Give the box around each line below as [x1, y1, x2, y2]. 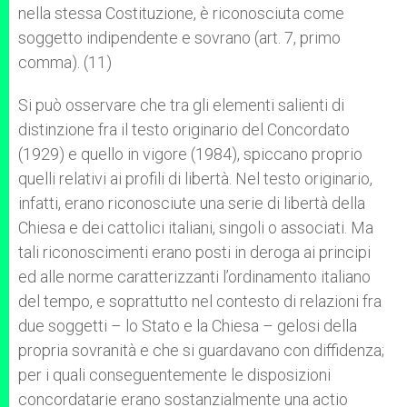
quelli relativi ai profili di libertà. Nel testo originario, [18, 169, 372, 188]
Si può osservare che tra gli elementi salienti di [18, 95, 344, 114]
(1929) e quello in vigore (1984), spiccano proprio [18, 144, 362, 164]
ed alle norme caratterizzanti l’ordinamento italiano [18, 267, 371, 286]
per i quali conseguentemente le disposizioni [18, 365, 331, 384]
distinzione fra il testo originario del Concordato [18, 120, 350, 139]
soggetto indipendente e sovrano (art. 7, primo [18, 28, 341, 47]
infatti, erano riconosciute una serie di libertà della [18, 194, 365, 213]
